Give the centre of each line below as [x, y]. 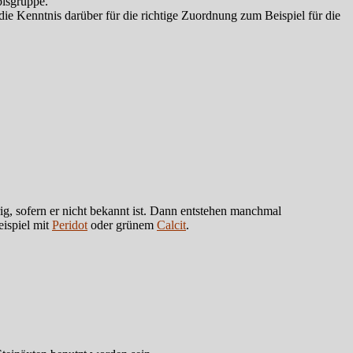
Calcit [171, 225]
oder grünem [122, 225]
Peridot [70, 225]
